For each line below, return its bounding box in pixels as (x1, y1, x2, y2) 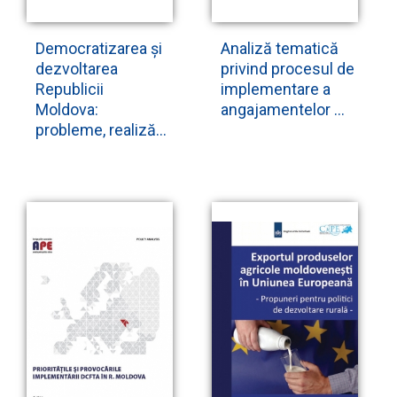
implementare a (221, 80, 331, 99)
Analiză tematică (221, 39, 339, 58)
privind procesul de (221, 59, 354, 79)
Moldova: (35, 100, 98, 120)
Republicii (35, 80, 104, 99)
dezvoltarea (35, 59, 118, 79)
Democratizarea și (35, 39, 162, 58)
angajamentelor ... (221, 100, 345, 120)
